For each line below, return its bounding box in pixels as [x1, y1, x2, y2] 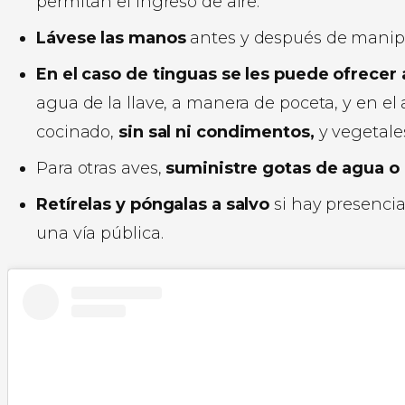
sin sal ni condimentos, [114, 121, 319, 142]
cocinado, [36, 121, 115, 142]
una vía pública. [36, 222, 164, 243]
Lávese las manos [36, 27, 186, 48]
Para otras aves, [36, 157, 162, 178]
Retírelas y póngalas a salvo [36, 193, 270, 214]
